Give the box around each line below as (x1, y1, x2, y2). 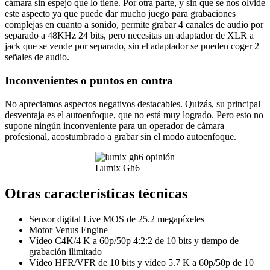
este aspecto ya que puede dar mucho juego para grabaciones (5, 8, 236, 19)
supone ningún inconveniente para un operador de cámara (5, 120, 224, 131)
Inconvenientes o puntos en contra (5, 74, 173, 87)
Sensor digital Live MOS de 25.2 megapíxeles (29, 213, 204, 224)
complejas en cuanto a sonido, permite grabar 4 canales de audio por (5, 19, 263, 30)
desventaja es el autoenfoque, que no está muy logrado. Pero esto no (5, 109, 263, 120)
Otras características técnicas (5, 185, 187, 201)
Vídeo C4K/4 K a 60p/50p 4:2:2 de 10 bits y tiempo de (29, 235, 239, 246)
